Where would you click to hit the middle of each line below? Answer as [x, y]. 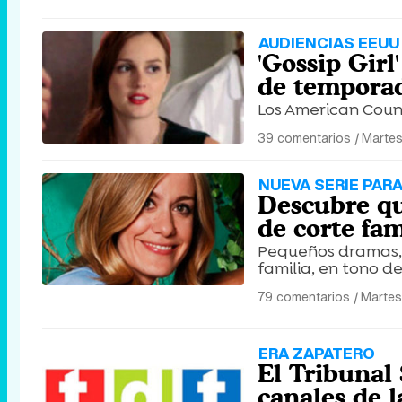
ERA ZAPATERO [317, 353]
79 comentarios [304, 297]
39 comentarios [304, 138]
